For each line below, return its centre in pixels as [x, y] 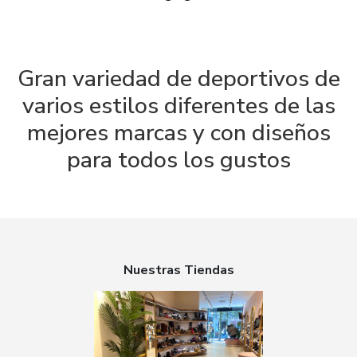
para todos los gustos [178, 159]
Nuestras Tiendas [178, 270]
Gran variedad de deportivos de [178, 78]
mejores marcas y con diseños [178, 132]
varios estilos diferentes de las [178, 105]
